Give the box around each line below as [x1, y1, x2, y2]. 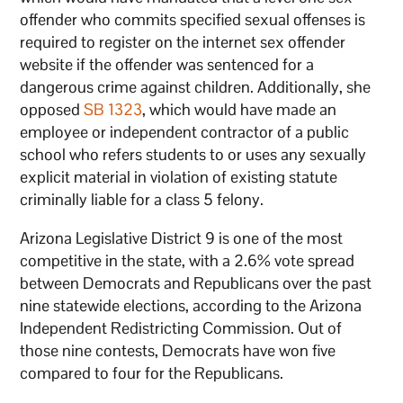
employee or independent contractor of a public [20, 121, 350, 142]
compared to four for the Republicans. [20, 362, 284, 383]
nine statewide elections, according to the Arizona [20, 294, 363, 316]
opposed [20, 98, 85, 120]
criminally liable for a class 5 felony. [20, 188, 264, 210]
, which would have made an [142, 98, 337, 120]
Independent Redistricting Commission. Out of [20, 317, 343, 338]
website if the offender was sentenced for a [20, 53, 315, 75]
